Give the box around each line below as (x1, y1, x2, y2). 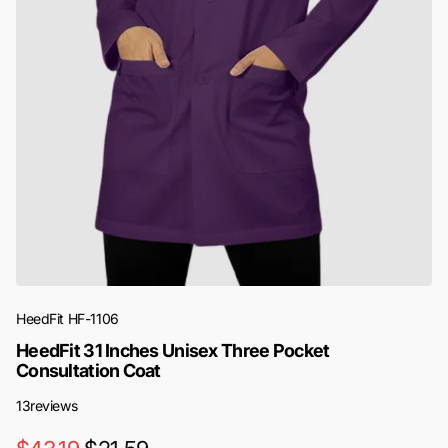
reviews (30, 397, 78, 415)
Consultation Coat (16, 360, 161, 382)
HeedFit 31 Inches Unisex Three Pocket (16, 340, 330, 362)
